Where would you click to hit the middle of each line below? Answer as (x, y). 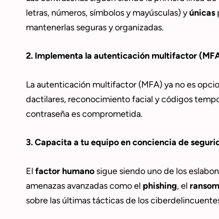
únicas (202, 13)
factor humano (65, 171)
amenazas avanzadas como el (84, 186)
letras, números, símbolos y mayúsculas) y (107, 13)
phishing (160, 186)
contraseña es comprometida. (84, 114)
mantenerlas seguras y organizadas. (95, 28)
